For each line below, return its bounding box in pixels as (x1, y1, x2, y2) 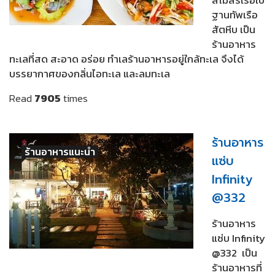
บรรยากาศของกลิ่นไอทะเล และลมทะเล (9, 65, 170, 82)
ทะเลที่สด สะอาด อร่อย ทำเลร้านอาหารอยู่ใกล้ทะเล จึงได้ (9, 50, 244, 67)
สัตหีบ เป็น (212, 21, 255, 37)
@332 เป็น (212, 244, 257, 261)
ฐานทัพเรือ (212, 6, 258, 23)
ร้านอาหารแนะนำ (25, 144, 95, 159)
